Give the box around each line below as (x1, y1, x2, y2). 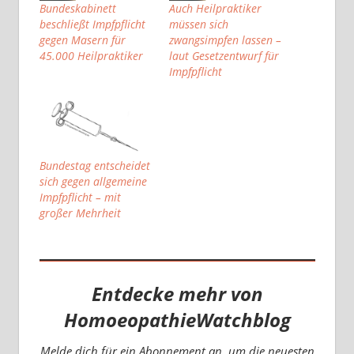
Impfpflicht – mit (39, 190, 121, 205)
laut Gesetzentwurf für (169, 48, 279, 64)
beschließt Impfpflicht (39, 17, 145, 32)
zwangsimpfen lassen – (169, 32, 281, 48)
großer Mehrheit (39, 205, 121, 221)
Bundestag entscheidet (39, 158, 150, 174)
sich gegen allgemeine (39, 174, 147, 190)
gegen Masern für (39, 32, 126, 48)
